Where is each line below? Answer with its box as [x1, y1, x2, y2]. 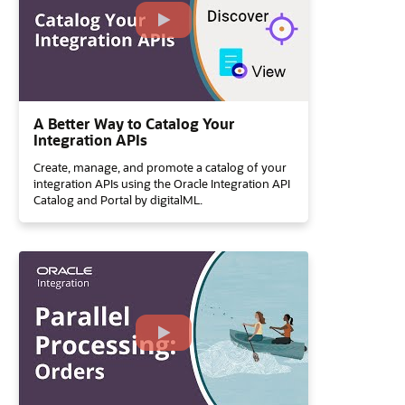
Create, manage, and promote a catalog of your [33, 159, 287, 174]
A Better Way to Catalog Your [33, 114, 235, 133]
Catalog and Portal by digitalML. [33, 192, 202, 207]
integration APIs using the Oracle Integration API [33, 175, 290, 191]
